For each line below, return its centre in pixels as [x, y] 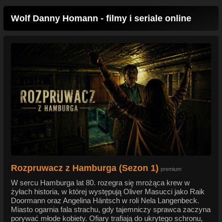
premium [171, 169]
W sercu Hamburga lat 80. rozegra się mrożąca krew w [100, 183]
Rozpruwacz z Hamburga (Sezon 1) [85, 168]
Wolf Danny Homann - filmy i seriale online [101, 19]
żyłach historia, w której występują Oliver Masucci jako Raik [108, 192]
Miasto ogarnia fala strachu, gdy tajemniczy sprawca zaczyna [111, 210]
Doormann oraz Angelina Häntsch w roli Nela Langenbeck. [105, 201]
